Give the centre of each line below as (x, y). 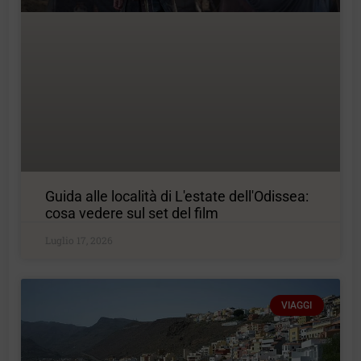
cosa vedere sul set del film (132, 213)
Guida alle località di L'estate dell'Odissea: (177, 196)
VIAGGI (297, 305)
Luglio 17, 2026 (79, 240)
